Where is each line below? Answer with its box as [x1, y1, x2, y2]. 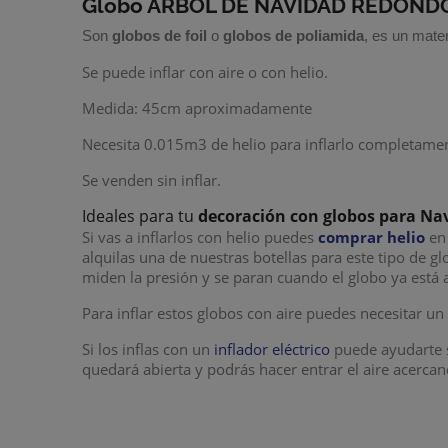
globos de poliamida [223, 26, 365, 44]
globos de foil [112, 26, 208, 44]
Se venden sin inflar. [82, 169, 222, 190]
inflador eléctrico [214, 338, 331, 359]
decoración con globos [198, 204, 376, 227]
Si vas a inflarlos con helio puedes [82, 226, 319, 247]
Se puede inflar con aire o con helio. [82, 61, 329, 82]
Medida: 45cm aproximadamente [82, 97, 313, 118]
